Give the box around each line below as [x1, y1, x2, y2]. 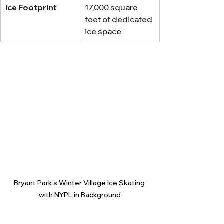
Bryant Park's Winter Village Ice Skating [13, 178, 146, 187]
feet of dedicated [85, 14, 154, 24]
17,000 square [85, 2, 139, 12]
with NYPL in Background [39, 190, 121, 199]
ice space [85, 26, 121, 36]
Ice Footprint [5, 2, 57, 12]
